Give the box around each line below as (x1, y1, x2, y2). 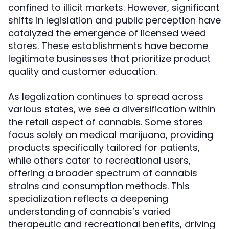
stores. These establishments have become (8, 39, 208, 52)
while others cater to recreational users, (8, 154, 191, 167)
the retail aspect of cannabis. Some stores (8, 116, 203, 128)
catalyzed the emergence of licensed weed (8, 27, 206, 39)
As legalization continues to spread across (8, 90, 203, 103)
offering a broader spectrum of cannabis (8, 167, 197, 179)
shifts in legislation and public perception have (8, 14, 221, 27)
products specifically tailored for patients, (8, 141, 200, 154)
